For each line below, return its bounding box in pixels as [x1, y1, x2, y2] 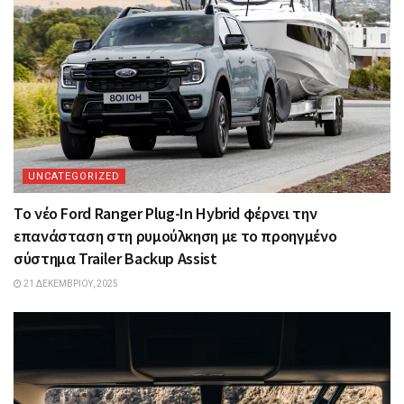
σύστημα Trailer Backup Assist [14, 247, 217, 269]
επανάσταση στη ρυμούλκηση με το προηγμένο [14, 225, 337, 246]
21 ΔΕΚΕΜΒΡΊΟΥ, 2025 [22, 278, 118, 289]
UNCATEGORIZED [28, 170, 120, 182]
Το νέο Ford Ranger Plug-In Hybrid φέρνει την [14, 202, 317, 224]
